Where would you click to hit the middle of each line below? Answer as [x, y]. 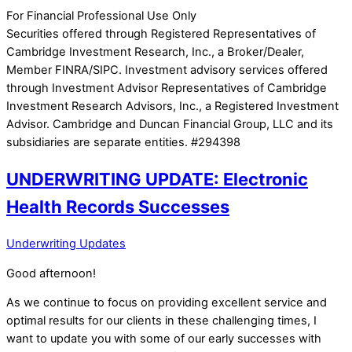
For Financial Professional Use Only [101, 15]
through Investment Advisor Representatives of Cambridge [167, 88]
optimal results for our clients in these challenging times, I [161, 321]
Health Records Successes [118, 206]
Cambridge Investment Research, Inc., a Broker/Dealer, [155, 51]
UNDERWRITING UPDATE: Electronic [157, 179]
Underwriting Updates [66, 243]
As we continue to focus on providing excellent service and [167, 303]
